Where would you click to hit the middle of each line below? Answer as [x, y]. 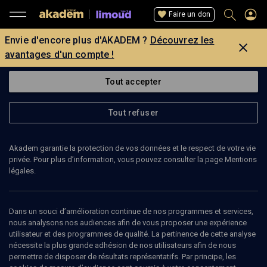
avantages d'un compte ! [60, 55]
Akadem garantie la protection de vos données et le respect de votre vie [132, 148]
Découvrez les [182, 40]
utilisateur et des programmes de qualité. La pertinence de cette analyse [132, 234]
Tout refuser [133, 113]
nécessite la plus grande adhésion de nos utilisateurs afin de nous [122, 245]
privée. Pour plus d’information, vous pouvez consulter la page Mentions [133, 159]
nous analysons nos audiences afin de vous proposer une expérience [128, 223]
